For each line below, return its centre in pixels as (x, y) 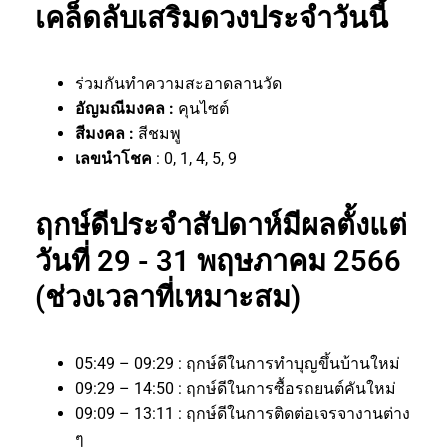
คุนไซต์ (203, 108)
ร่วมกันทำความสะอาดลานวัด (178, 83)
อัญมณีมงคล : (126, 108)
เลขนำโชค (115, 158)
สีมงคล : (106, 133)
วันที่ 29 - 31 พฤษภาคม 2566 (218, 260)
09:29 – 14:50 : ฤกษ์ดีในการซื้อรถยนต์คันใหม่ (235, 388)
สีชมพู (159, 133)
